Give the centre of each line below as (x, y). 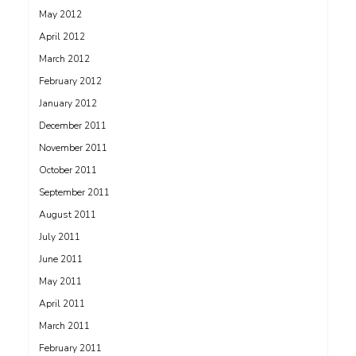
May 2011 (60, 282)
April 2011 (62, 304)
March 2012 (64, 59)
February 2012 (70, 81)
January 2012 (68, 104)
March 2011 (64, 326)
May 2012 (60, 15)
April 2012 (62, 37)
